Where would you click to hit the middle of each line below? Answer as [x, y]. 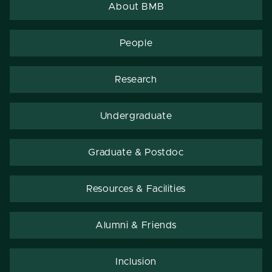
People [136, 43]
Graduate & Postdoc [136, 152]
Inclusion [136, 261]
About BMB [136, 6]
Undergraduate [136, 116]
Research [136, 79]
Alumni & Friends [136, 225]
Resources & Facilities [136, 189]
